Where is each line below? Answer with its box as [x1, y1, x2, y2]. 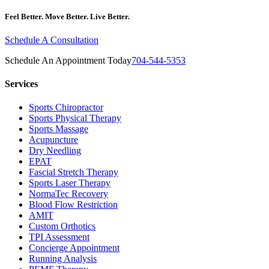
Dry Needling [29, 145, 81, 156]
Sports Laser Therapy [29, 178, 110, 189]
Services [5, 79, 38, 89]
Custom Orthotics [29, 221, 95, 232]
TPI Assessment [29, 232, 89, 243]
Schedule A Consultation [5, 34, 98, 45]
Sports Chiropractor [29, 102, 103, 113]
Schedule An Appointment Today [5, 55, 131, 65]
